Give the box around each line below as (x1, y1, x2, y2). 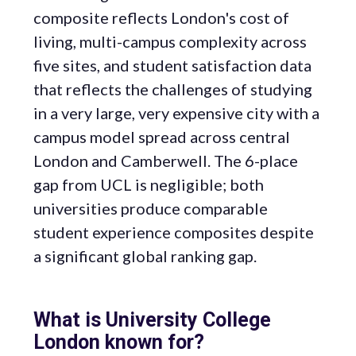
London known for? (33, 331, 204, 354)
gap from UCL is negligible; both (33, 175, 264, 194)
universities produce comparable (33, 199, 268, 218)
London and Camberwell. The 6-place (33, 151, 298, 170)
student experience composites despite (33, 222, 314, 242)
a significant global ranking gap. (33, 246, 257, 265)
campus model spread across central (33, 127, 290, 146)
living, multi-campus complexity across (33, 32, 307, 51)
